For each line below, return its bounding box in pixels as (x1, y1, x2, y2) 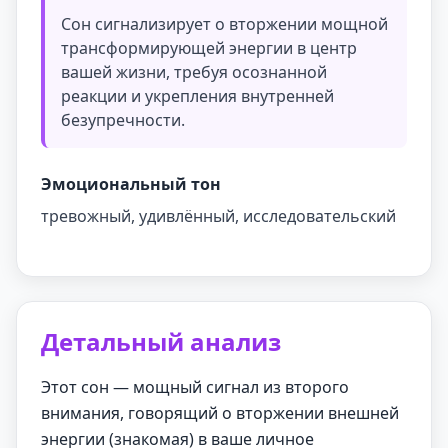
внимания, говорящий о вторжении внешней (41, 402, 399, 424)
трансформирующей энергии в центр (61, 37, 357, 59)
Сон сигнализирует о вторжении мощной (61, 13, 388, 35)
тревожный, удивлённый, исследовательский (41, 205, 396, 227)
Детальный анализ (41, 325, 281, 358)
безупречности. (61, 109, 185, 131)
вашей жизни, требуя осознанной (61, 61, 327, 83)
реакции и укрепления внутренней (61, 85, 334, 107)
